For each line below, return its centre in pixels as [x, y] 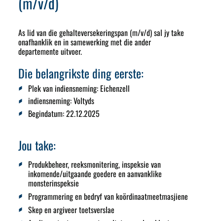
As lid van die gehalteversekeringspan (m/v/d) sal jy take [101, 32]
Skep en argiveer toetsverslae [71, 209]
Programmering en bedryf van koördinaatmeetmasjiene [108, 196]
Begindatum [45, 113]
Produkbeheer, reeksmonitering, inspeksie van [94, 164]
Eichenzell [115, 88]
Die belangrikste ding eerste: [81, 73]
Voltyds [84, 101]
